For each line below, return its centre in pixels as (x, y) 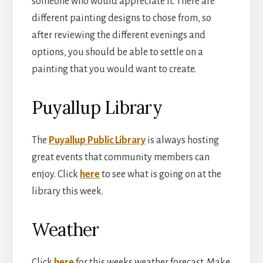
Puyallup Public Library (97, 140)
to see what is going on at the (160, 174)
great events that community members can (120, 157)
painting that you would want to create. (114, 69)
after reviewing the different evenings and (118, 35)
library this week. (67, 191)
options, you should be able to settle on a (117, 52)
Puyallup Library (97, 107)
